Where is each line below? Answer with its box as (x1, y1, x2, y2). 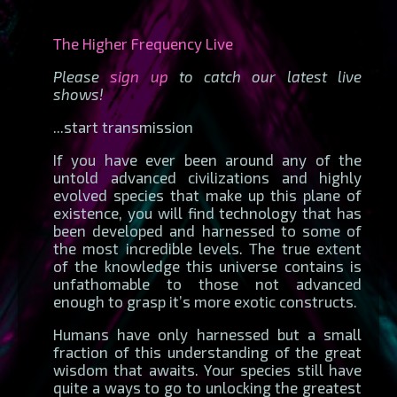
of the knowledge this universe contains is (53, 256, 362, 275)
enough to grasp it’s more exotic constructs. (53, 292, 357, 310)
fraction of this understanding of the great (53, 342, 362, 361)
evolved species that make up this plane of (53, 185, 362, 204)
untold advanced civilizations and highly (53, 167, 362, 186)
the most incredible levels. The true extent (53, 238, 362, 257)
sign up (110, 66, 168, 85)
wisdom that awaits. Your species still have (53, 360, 362, 378)
